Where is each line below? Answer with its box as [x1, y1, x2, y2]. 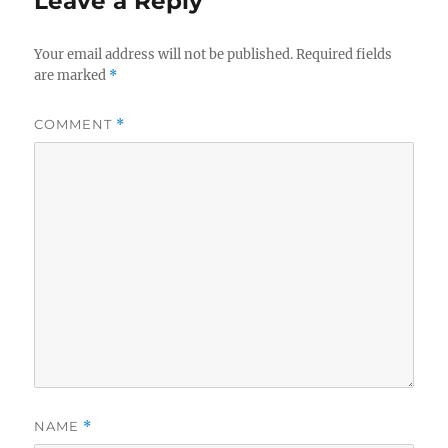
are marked [34, 67, 110, 85]
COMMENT [34, 116, 117, 133]
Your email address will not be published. [34, 46, 294, 64]
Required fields [296, 46, 393, 64]
